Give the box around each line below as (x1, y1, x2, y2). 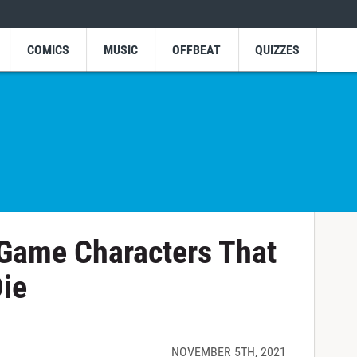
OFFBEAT (172, 41, 222, 57)
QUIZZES (255, 41, 300, 57)
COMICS (26, 41, 69, 57)
